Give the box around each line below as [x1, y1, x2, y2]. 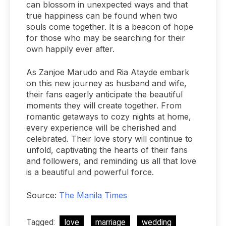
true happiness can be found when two [26, 10, 178, 21]
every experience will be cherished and [26, 122, 176, 133]
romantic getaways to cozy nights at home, [26, 111, 191, 122]
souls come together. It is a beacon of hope [26, 21, 193, 32]
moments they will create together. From [26, 100, 182, 110]
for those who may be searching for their [26, 32, 185, 43]
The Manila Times [59, 190, 127, 200]
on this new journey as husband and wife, [26, 78, 187, 88]
